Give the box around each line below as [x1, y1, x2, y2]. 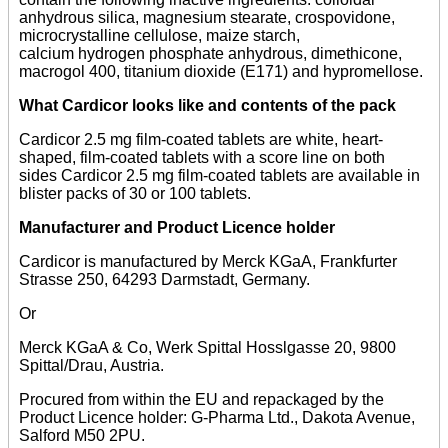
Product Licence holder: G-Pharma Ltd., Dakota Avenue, [19, 409, 415, 427]
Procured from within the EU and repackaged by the [19, 391, 384, 409]
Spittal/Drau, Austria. [19, 357, 164, 375]
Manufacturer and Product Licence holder [19, 219, 335, 237]
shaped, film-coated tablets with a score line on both [19, 149, 385, 167]
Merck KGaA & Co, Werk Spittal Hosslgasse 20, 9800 [19, 339, 396, 357]
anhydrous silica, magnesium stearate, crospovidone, [19, 9, 395, 27]
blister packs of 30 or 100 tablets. [19, 185, 251, 203]
